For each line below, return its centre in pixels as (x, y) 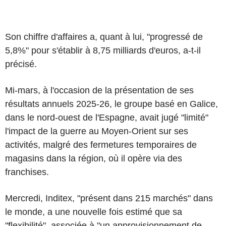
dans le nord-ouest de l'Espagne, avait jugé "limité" (107, 118)
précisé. (21, 64)
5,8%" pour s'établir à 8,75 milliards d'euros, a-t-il (103, 50)
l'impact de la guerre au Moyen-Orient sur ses (97, 131)
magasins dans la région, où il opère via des (94, 158)
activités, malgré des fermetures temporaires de (101, 145)
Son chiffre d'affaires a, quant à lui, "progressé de (104, 37)
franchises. (27, 172)
